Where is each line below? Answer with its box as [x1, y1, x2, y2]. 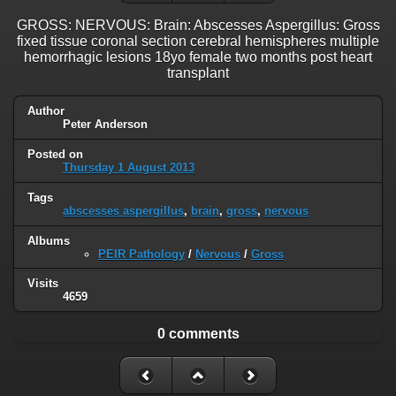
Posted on [27, 147, 83, 161]
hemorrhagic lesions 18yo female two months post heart [24, 49, 372, 65]
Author [27, 103, 65, 118]
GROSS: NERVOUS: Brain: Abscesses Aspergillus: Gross [16, 17, 380, 33]
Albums [27, 233, 70, 247]
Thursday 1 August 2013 [63, 160, 194, 174]
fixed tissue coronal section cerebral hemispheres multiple [17, 33, 379, 49]
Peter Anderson [63, 117, 148, 131]
